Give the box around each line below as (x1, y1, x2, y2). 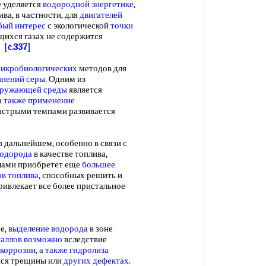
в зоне (88, 223, 113, 234)
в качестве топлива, (32, 148, 107, 159)
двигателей (80, 9, 122, 20)
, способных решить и (39, 170, 122, 180)
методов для (77, 63, 126, 74)
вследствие (62, 234, 107, 245)
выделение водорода (8, 223, 88, 234)
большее (82, 159, 115, 170)
